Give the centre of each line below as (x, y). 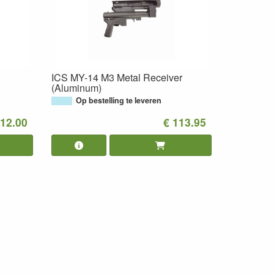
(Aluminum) (76, 87)
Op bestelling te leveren (118, 100)
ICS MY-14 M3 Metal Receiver (117, 77)
